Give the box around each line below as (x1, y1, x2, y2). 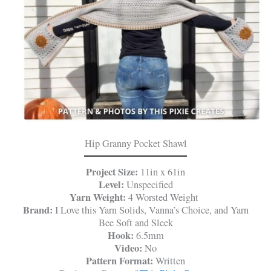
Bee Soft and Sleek (98, 215, 173, 229)
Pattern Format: (86, 253, 155, 268)
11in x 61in (140, 165, 185, 178)
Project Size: (86, 164, 140, 179)
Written (155, 253, 185, 267)
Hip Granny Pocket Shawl (84, 136, 187, 150)
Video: (114, 240, 145, 255)
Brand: (22, 202, 53, 217)
